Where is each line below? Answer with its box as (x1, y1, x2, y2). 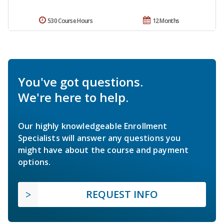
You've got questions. (18, 73, 143, 90)
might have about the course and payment (18, 144, 189, 156)
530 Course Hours (47, 16, 92, 25)
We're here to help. (18, 89, 128, 106)
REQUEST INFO (86, 187, 158, 201)
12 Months (152, 16, 179, 25)
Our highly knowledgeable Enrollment (18, 120, 167, 132)
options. (18, 156, 51, 168)
